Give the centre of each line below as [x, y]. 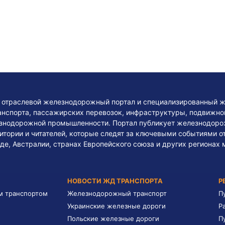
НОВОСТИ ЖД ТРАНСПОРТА [115, 181]
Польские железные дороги [113, 218]
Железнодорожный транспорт [117, 193]
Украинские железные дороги [117, 206]
